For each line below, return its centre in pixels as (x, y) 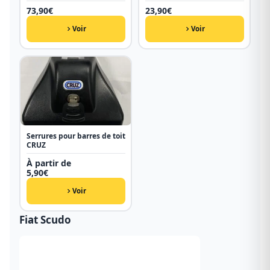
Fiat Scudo (45, 219)
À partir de (49, 163)
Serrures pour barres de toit (76, 136)
